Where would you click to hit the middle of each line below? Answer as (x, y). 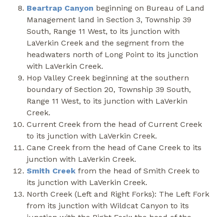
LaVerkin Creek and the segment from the (105, 43)
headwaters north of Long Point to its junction (112, 54)
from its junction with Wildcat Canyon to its (108, 205)
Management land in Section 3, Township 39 (109, 19)
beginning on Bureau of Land (149, 8)
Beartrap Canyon (60, 8)
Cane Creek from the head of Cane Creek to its (114, 147)
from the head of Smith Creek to (138, 170)
